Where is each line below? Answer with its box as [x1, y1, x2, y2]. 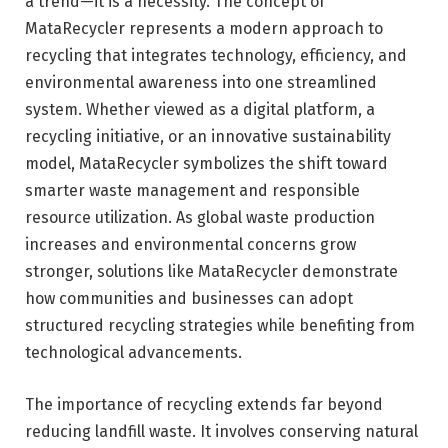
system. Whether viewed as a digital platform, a [25, 100, 375, 120]
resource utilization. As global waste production [25, 208, 375, 228]
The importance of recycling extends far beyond [25, 394, 383, 414]
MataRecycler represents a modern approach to [25, 19, 383, 39]
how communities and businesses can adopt [25, 289, 353, 309]
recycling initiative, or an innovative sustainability [25, 127, 391, 147]
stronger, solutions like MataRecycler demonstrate [25, 262, 398, 282]
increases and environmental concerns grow [25, 235, 356, 255]
